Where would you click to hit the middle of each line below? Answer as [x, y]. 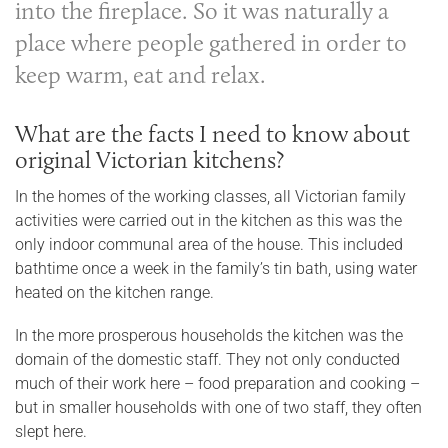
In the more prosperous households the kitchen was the [209, 336]
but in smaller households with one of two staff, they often [218, 408]
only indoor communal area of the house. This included [209, 245]
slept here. [51, 432]
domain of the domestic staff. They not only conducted [207, 360]
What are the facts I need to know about [212, 134]
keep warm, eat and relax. [140, 75]
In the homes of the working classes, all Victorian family [210, 197]
